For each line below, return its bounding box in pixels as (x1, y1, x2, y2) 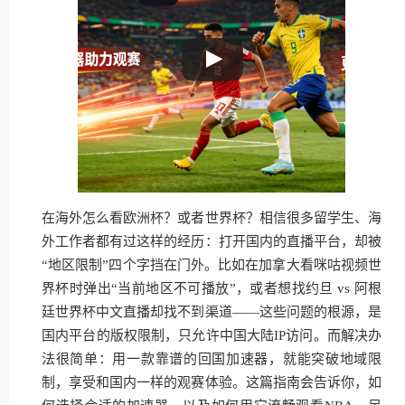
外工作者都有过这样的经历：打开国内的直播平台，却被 (42, 234, 381, 249)
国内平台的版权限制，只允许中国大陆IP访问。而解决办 (42, 328, 381, 343)
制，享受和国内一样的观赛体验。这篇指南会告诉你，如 (42, 375, 381, 390)
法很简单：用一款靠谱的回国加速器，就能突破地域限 (42, 352, 381, 366)
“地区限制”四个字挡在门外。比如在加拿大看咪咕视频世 (42, 258, 381, 272)
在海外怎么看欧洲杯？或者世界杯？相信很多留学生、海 (42, 211, 381, 225)
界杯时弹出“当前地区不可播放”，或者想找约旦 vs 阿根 (42, 281, 381, 296)
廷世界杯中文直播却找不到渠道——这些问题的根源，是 (42, 305, 381, 319)
